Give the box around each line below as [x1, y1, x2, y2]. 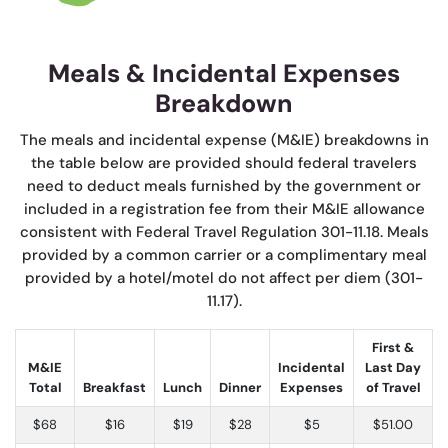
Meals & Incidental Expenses [48, 56, 400, 90]
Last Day [365, 358, 421, 376]
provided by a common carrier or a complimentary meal [21, 244, 427, 265]
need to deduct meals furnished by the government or [27, 175, 421, 196]
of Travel [365, 378, 421, 396]
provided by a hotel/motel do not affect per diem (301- [25, 267, 423, 288]
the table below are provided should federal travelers [31, 152, 417, 173]
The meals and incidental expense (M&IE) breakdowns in [19, 129, 429, 150]
